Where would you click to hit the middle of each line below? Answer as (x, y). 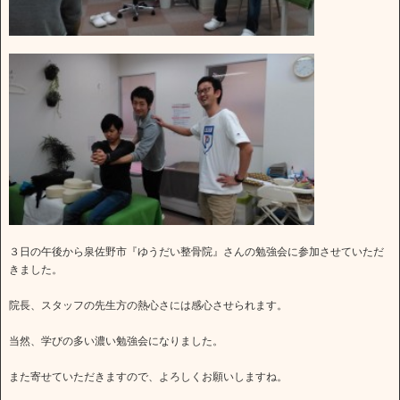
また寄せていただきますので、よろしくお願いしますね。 (148, 376)
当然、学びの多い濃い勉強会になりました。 (116, 341)
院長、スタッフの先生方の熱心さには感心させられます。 (148, 305)
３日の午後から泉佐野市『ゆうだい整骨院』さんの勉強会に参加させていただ (196, 251)
